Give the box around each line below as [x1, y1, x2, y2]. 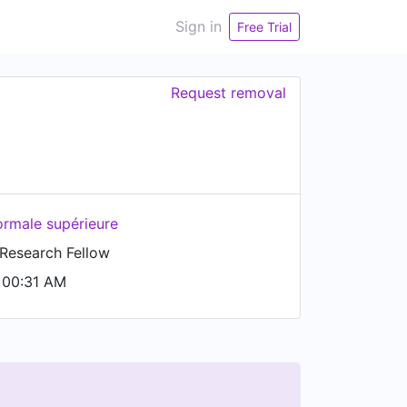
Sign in [175, 17, 222, 35]
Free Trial [237, 18, 292, 35]
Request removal [171, 84, 286, 102]
